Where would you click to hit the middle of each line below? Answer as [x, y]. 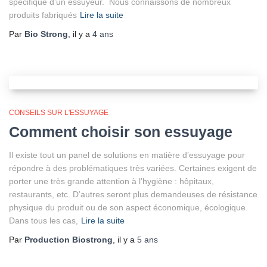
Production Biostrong [69, 239]
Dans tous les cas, [44, 220]
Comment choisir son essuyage [121, 131]
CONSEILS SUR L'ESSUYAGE [59, 112]
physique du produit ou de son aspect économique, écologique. [128, 207]
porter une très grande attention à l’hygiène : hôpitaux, [111, 181]
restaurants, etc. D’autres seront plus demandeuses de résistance [133, 194]
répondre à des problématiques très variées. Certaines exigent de [133, 168]
